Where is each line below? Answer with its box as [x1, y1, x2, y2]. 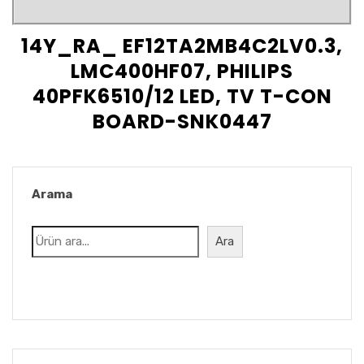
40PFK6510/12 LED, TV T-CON [32, 83, 332, 110]
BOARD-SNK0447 [92, 108, 272, 136]
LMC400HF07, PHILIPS [71, 58, 293, 85]
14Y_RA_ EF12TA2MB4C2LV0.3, [21, 32, 343, 60]
